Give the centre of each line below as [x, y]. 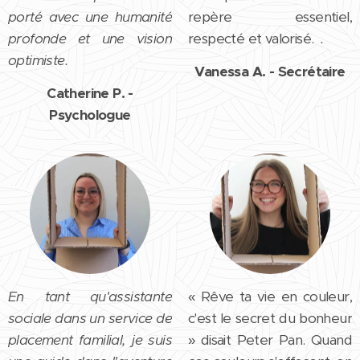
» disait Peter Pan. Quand [270, 340]
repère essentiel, [270, 16]
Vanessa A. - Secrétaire [270, 71]
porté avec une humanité [90, 16]
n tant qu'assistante [94, 296]
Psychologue [90, 115]
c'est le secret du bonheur [270, 318]
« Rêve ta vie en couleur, [270, 296]
